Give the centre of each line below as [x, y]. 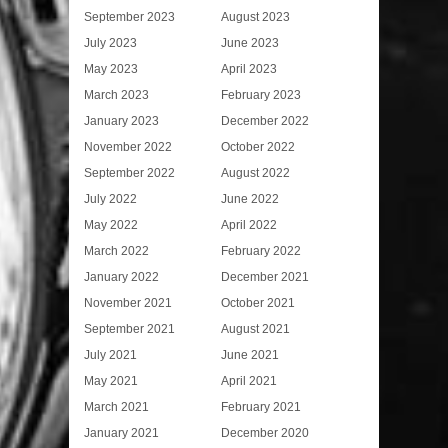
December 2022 [265, 120]
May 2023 [111, 68]
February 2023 [261, 94]
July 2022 [110, 198]
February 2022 [261, 250]
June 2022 [250, 198]
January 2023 [121, 120]
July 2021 [110, 354]
